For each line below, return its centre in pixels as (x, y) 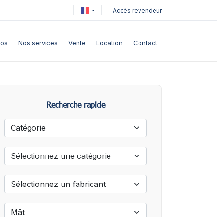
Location (109, 43)
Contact (145, 43)
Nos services (38, 43)
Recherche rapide (76, 104)
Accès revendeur (137, 10)
